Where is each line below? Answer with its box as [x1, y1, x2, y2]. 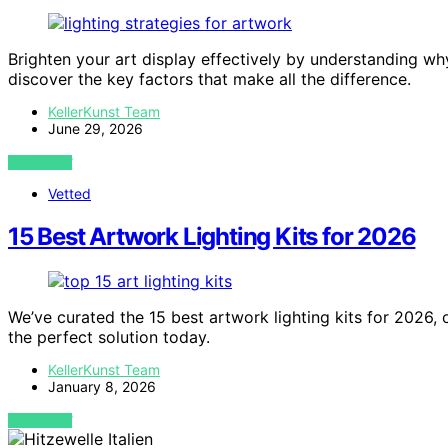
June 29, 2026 [48, 120, 143, 138]
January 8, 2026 [48, 378, 156, 396]
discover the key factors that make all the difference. [8, 69, 411, 90]
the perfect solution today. [8, 327, 210, 348]
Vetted [48, 185, 91, 203]
